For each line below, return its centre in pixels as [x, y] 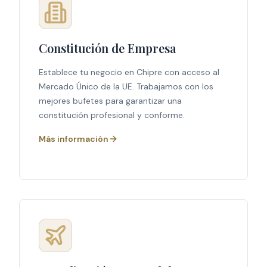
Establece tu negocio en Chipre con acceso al [129, 72]
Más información [74, 139]
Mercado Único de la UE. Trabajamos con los [126, 86]
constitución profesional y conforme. [112, 115]
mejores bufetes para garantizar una [110, 101]
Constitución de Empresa [108, 48]
